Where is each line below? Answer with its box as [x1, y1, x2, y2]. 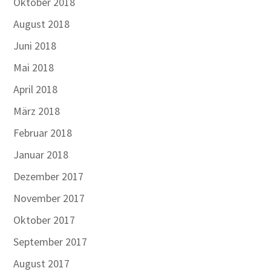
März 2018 [13, 104, 60, 118]
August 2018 [13, 17, 70, 31]
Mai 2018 [13, 60, 54, 74]
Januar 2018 [13, 148, 69, 162]
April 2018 [13, 82, 58, 96]
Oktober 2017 [13, 213, 76, 227]
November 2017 [13, 191, 85, 205]
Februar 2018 [13, 126, 73, 140]
